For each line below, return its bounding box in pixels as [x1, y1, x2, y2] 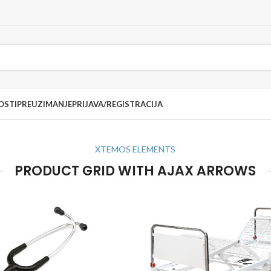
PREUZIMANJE [17, 99, 72, 109]
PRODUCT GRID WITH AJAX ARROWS [14, 162, 256, 180]
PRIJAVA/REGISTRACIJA [72, 99, 163, 109]
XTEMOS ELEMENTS [94, 144, 175, 154]
